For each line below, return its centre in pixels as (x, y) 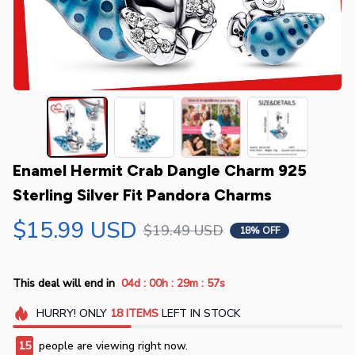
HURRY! (56, 313)
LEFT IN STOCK (199, 313)
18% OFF (260, 231)
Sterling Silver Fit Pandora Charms (142, 195)
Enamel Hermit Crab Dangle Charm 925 (160, 170)
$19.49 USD (183, 230)
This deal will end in (64, 284)
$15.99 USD (75, 230)
